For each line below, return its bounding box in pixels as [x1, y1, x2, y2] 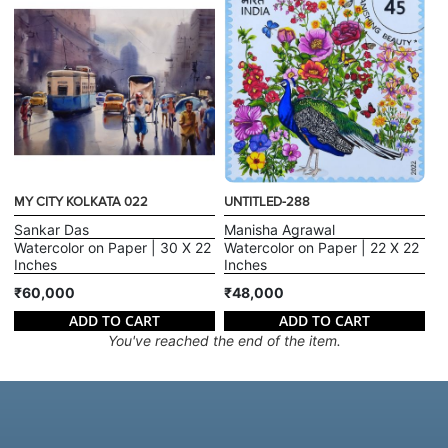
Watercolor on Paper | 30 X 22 [14, 238, 212, 256]
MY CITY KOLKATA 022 [14, 193, 149, 210]
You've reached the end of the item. [107, 331, 341, 349]
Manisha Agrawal [224, 220, 335, 238]
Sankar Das [14, 220, 90, 238]
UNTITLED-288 [224, 193, 310, 210]
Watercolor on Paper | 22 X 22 [224, 238, 419, 256]
